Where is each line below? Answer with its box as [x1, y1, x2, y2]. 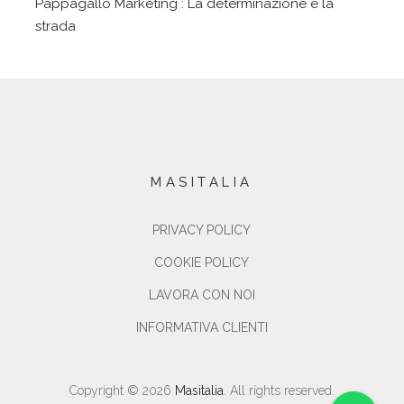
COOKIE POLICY [154, 254, 250, 270]
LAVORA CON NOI [148, 287, 255, 302]
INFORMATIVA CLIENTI [135, 319, 268, 335]
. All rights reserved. [223, 382, 335, 398]
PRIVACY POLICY [152, 222, 252, 237]
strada [35, 17, 77, 34]
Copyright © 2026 [69, 382, 175, 398]
